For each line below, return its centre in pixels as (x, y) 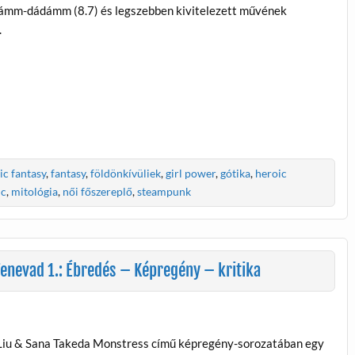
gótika (235, 173)
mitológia (35, 192)
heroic (271, 173)
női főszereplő (98, 192)
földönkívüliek (125, 173)
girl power (190, 173)
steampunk (164, 192)
